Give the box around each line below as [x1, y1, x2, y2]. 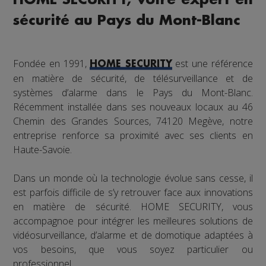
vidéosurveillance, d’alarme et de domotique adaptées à [13, 228, 253, 242]
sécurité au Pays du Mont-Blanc [13, 13, 241, 27]
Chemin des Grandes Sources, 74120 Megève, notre [13, 114, 253, 128]
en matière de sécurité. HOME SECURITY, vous [13, 199, 253, 213]
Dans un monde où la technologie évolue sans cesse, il [13, 171, 253, 185]
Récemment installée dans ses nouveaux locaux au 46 [13, 100, 253, 113]
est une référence [172, 56, 253, 70]
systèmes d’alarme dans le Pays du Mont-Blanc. [13, 85, 253, 99]
